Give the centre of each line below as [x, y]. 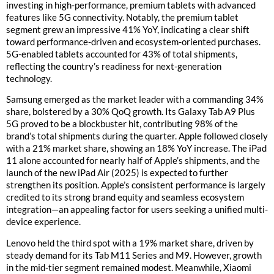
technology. [29, 78]
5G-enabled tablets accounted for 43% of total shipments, [122, 54]
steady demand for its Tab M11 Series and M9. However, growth [134, 255]
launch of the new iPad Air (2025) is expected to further [117, 173]
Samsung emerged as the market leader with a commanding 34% [135, 99]
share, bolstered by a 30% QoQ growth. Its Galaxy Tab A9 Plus [131, 112]
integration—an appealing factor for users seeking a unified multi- [137, 209]
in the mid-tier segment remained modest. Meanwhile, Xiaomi [129, 267]
